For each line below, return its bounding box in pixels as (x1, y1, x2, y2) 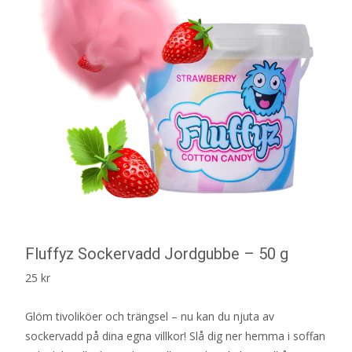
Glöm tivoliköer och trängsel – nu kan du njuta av (25, 308, 274, 324)
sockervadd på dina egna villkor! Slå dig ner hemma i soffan (25, 328, 325, 343)
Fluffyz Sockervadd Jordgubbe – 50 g (25, 244, 288, 263)
